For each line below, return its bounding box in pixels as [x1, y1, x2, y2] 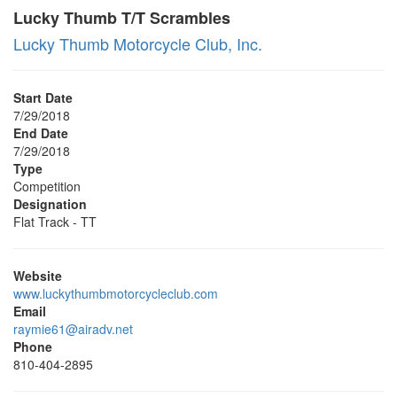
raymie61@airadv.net [13, 320, 133, 338]
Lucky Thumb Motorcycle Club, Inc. [13, 32, 262, 55]
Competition [13, 177, 81, 195]
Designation [13, 195, 87, 213]
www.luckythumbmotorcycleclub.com [13, 284, 218, 302]
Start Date [13, 89, 73, 106]
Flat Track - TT [13, 213, 97, 230]
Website [13, 267, 62, 284]
